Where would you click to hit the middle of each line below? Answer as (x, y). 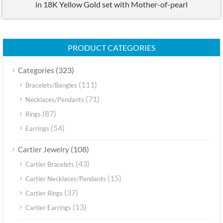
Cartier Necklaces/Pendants (66, 178)
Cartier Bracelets (50, 164)
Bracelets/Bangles (51, 85)
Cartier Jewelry (44, 149)
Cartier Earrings (48, 207)
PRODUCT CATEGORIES (111, 47)
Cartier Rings (44, 193)
